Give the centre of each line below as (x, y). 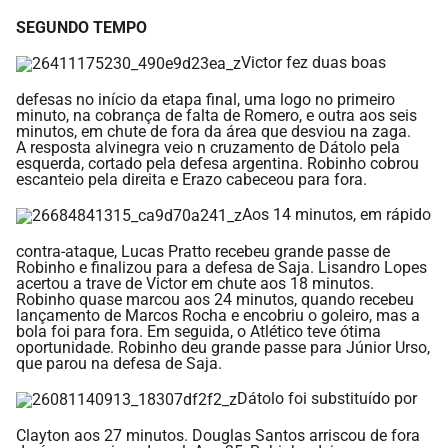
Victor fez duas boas (313, 62)
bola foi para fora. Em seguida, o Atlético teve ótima (198, 331)
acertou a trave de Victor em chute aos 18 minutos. (195, 283)
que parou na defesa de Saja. (119, 363)
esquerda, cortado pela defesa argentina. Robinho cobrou (217, 163)
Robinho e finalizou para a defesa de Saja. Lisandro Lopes (221, 267)
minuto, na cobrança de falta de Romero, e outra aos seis (216, 115)
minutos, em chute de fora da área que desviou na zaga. (213, 131)
